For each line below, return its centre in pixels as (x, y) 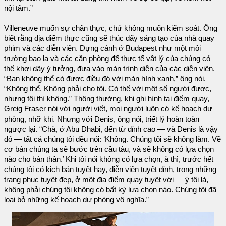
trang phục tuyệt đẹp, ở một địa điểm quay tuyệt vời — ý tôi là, (106, 179)
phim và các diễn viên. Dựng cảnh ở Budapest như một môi (102, 48)
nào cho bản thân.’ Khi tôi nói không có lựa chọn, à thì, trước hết (109, 159)
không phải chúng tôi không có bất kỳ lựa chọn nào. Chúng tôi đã (110, 189)
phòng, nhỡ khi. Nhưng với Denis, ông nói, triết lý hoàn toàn (102, 119)
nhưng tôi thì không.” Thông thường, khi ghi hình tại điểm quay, (107, 99)
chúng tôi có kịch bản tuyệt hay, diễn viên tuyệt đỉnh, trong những (110, 169)
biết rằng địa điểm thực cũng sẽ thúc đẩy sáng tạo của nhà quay (109, 38)
